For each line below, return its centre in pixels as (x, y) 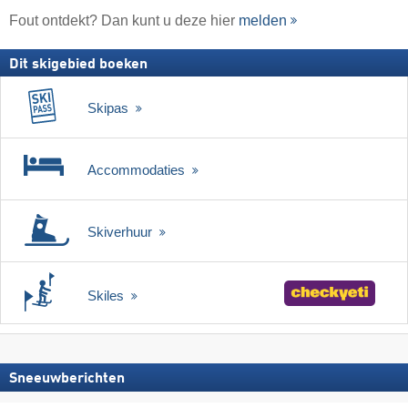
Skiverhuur (122, 232)
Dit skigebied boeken (78, 65)
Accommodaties (138, 170)
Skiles (107, 296)
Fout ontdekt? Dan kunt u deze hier (124, 21)
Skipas (110, 108)
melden (263, 21)
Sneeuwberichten (67, 379)
